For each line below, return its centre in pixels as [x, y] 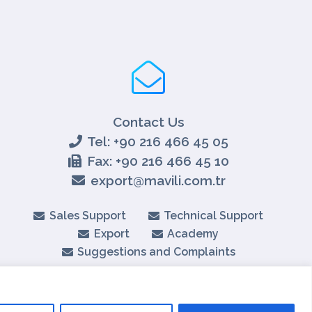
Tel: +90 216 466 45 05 [158, 141]
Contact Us [148, 122]
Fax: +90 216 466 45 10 [158, 161]
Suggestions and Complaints [157, 252]
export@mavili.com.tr [158, 180]
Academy [193, 234]
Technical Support [214, 216]
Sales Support [87, 216]
